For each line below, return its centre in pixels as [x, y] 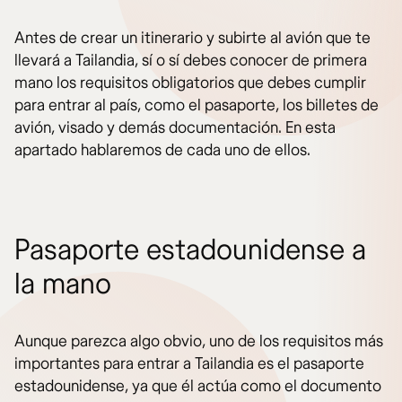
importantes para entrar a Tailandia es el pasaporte [189, 364]
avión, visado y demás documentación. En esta [175, 128]
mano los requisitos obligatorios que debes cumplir [190, 83]
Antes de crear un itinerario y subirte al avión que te [192, 39]
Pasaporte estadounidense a [190, 251]
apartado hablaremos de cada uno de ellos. [162, 151]
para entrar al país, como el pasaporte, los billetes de [197, 106]
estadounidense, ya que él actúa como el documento [198, 387]
